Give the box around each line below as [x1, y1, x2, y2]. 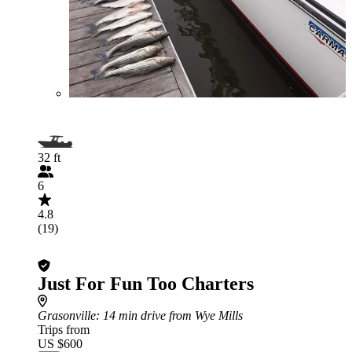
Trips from [38, 323, 90, 336]
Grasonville [38, 309, 96, 322]
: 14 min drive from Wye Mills [96, 309, 243, 322]
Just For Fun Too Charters [38, 273, 254, 294]
